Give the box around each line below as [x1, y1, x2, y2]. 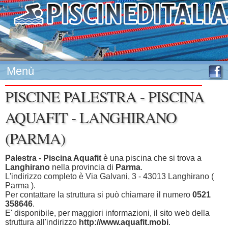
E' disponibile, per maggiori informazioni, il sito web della [5, 209, 210, 217]
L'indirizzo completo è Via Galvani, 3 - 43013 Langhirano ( [5, 172, 214, 181]
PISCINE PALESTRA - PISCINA [5, 86, 204, 107]
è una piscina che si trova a [101, 154, 202, 162]
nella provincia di [50, 163, 116, 172]
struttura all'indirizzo [5, 218, 79, 226]
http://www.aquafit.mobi [79, 218, 168, 226]
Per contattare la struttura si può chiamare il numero [5, 190, 192, 199]
